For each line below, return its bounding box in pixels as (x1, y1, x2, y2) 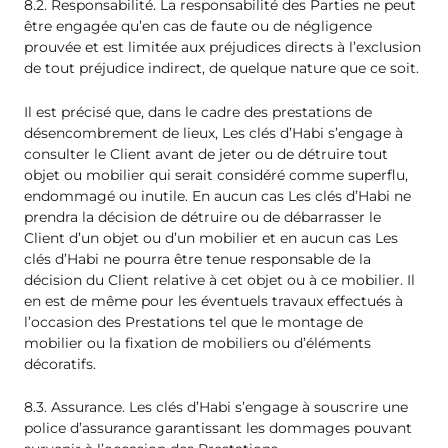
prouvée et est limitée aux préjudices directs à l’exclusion (24, 38, 421, 57)
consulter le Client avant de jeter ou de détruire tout (24, 144, 388, 163)
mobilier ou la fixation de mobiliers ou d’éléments (24, 333, 371, 352)
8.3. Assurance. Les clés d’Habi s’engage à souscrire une (24, 398, 408, 416)
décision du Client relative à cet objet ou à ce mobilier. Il (24, 270, 415, 289)
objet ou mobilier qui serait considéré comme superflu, (24, 165, 408, 184)
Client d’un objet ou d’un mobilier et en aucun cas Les (24, 228, 398, 247)
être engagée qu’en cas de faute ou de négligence (24, 17, 372, 36)
